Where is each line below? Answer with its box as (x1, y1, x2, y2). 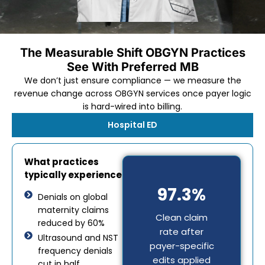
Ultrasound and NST (37, 231, 118, 244)
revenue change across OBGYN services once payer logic (14, 87, 251, 99)
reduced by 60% (37, 216, 105, 229)
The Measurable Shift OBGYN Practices (20, 45, 245, 60)
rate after (160, 225, 204, 238)
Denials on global (37, 190, 108, 203)
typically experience (24, 169, 122, 182)
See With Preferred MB (66, 59, 199, 74)
